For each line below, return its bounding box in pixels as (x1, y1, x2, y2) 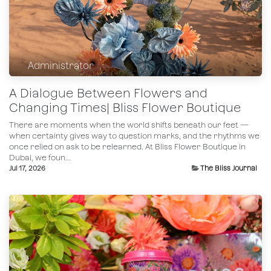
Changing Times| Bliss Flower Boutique (9, 100, 241, 116)
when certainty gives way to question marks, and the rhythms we (9, 131, 260, 141)
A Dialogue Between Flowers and (9, 86, 207, 101)
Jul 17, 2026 (9, 164, 45, 173)
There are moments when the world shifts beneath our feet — (9, 120, 249, 130)
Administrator (28, 59, 94, 71)
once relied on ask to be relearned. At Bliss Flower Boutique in (9, 142, 246, 152)
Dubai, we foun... (9, 153, 71, 163)
